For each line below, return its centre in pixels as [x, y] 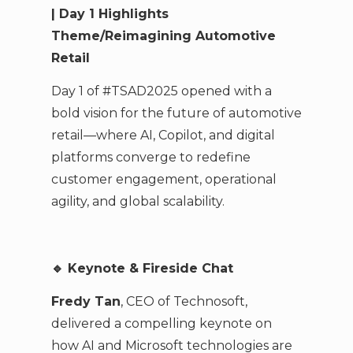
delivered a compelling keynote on [161, 324]
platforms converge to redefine [150, 158]
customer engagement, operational [163, 180]
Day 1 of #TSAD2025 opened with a [161, 91]
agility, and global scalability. [137, 202]
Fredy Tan [85, 302]
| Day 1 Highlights [110, 13]
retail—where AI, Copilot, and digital [163, 136]
